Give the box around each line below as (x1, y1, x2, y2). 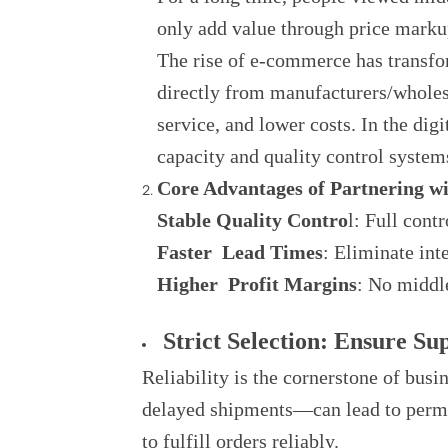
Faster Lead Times (157, 241, 323, 263)
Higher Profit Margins (157, 273, 357, 295)
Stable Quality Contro (157, 209, 348, 231)
